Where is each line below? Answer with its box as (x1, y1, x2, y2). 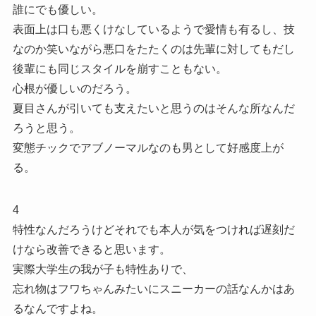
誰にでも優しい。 (12, 3, 103, 16)
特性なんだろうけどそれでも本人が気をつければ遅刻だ (12, 223, 295, 236)
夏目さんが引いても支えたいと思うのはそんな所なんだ (12, 102, 295, 114)
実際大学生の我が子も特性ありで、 (12, 262, 193, 275)
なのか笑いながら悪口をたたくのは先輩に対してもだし (12, 42, 295, 55)
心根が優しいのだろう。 (12, 82, 137, 95)
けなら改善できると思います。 (12, 243, 171, 255)
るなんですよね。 (12, 302, 103, 315)
